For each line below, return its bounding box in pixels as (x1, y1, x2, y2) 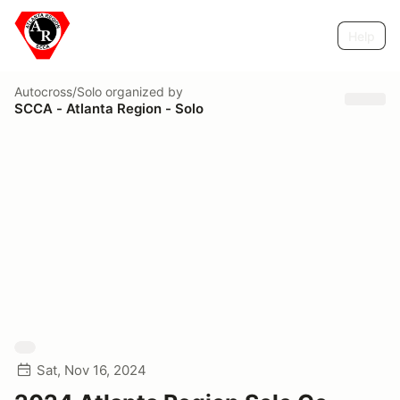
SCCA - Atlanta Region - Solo (14, 99, 204, 117)
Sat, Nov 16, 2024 (37, 362, 146, 379)
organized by (102, 83, 183, 99)
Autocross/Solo (14, 83, 102, 99)
